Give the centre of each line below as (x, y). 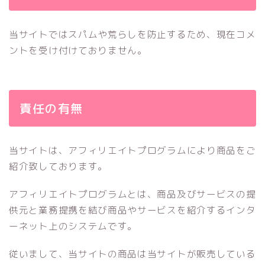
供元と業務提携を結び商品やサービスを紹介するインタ (132, 210)
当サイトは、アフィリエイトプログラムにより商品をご (132, 151)
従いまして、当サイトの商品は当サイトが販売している (132, 254)
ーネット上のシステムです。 (73, 226)
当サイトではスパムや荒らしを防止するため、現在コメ (132, 35)
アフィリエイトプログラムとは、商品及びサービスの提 (132, 194)
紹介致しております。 (58, 167)
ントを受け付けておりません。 (78, 51)
